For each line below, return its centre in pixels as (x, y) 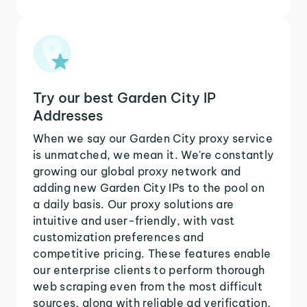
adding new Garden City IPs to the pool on (149, 187)
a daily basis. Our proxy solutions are (134, 204)
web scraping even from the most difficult (148, 286)
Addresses (68, 115)
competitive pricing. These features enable (152, 253)
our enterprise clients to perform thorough (149, 270)
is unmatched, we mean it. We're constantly (153, 155)
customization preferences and (119, 237)
